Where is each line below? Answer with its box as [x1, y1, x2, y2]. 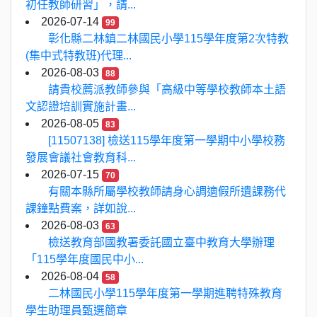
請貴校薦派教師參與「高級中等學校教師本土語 [48, 83, 286, 96]
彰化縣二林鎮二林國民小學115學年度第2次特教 [48, 33, 289, 45]
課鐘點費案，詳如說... [25, 202, 136, 214]
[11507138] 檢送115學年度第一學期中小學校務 [48, 134, 285, 146]
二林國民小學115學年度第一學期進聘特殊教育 [48, 287, 282, 299]
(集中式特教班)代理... [25, 50, 132, 62]
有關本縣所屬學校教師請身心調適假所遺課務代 [48, 185, 286, 197]
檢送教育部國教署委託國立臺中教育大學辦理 [48, 236, 275, 248]
